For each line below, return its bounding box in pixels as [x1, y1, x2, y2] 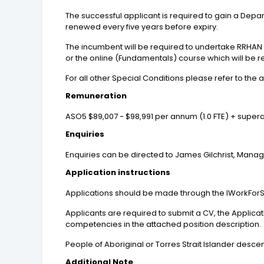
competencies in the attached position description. [65, 219, 262, 230]
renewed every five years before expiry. [65, 21, 219, 33]
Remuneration [65, 90, 127, 102]
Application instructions [65, 167, 171, 179]
